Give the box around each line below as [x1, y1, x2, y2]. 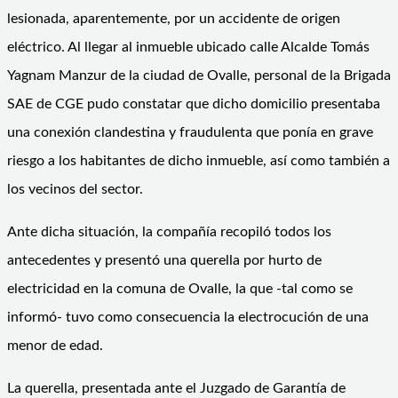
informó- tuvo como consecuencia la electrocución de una [7, 309, 369, 324]
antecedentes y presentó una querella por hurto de [7, 252, 322, 267]
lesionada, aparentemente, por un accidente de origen [7, 11, 340, 26]
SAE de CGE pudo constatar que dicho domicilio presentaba [7, 96, 380, 111]
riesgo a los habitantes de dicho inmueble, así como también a [7, 153, 390, 168]
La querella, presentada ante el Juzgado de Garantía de [7, 380, 346, 395]
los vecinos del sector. [7, 181, 143, 196]
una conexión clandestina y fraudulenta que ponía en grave [7, 124, 373, 139]
